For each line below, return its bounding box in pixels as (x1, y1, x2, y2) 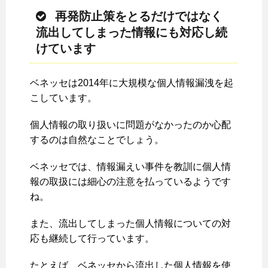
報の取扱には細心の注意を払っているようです (30, 176, 231, 187)
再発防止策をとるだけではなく (55, 10, 223, 23)
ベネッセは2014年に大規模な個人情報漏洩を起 (30, 78, 233, 89)
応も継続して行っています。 (30, 233, 154, 244)
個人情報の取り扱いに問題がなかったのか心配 (30, 120, 231, 130)
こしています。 (30, 93, 97, 103)
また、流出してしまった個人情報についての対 (30, 218, 231, 229)
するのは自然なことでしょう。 (30, 135, 164, 145)
